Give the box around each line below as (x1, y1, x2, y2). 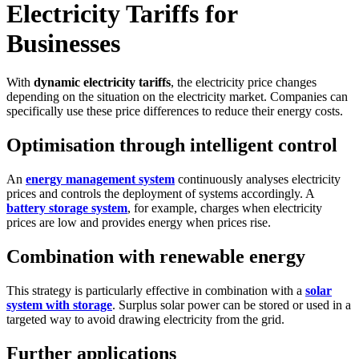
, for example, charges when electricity (127, 200, 322, 215)
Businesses (6, 28, 120, 58)
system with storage (6, 297, 112, 312)
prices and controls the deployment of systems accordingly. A (6, 186, 314, 200)
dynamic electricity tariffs (34, 75, 171, 90)
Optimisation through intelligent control (6, 135, 337, 156)
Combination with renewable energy (6, 245, 305, 267)
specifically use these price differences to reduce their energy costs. (6, 104, 343, 119)
